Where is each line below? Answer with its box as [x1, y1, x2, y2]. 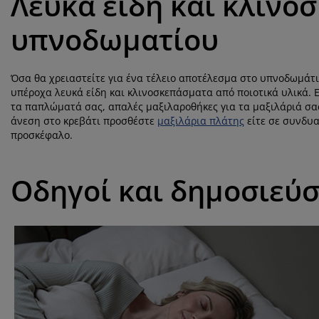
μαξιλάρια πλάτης [157, 114, 244, 127]
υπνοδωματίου [11, 20, 219, 59]
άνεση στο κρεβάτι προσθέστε [11, 114, 157, 127]
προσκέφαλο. [11, 128, 75, 142]
